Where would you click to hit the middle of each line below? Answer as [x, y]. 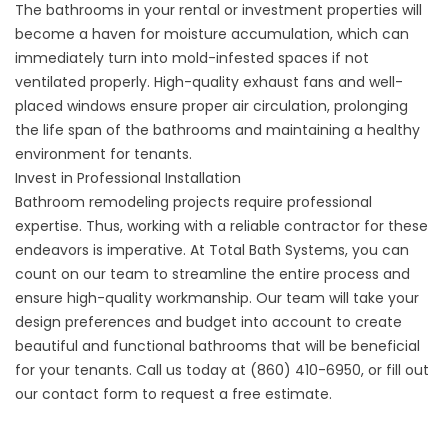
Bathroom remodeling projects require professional [193, 202]
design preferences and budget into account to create [208, 322]
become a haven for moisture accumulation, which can [212, 34]
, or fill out [395, 370]
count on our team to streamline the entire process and [212, 274]
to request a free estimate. [235, 394]
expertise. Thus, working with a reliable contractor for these [221, 226]
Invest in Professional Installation [128, 178]
